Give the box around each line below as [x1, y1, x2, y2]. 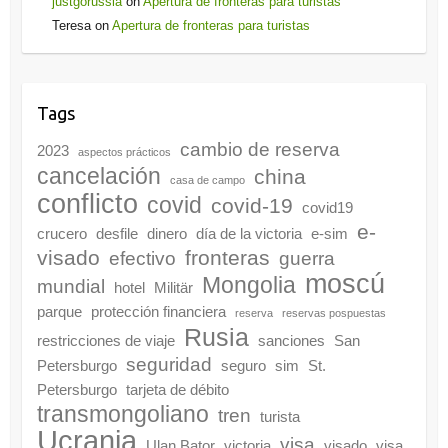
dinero [146, 225, 187, 243]
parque [36, 303, 82, 321]
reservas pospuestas [281, 307, 386, 320]
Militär [153, 279, 193, 297]
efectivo [108, 248, 176, 270]
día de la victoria [195, 225, 302, 243]
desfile [95, 225, 138, 243]
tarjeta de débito [125, 381, 229, 399]
